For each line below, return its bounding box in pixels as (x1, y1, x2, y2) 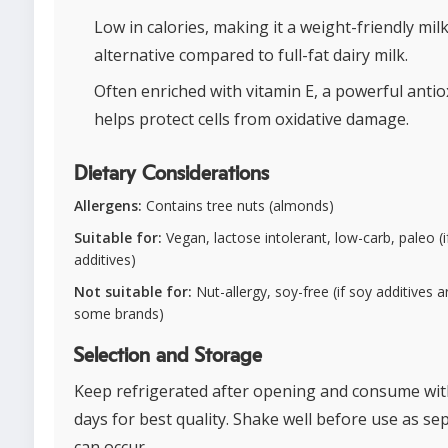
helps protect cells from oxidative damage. (94, 107, 409, 130)
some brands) (74, 303, 164, 323)
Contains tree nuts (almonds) (142, 195, 334, 215)
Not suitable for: (74, 281, 192, 301)
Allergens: (74, 195, 142, 215)
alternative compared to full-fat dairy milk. (94, 43, 408, 66)
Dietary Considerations (74, 163, 269, 184)
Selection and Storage (74, 345, 262, 366)
